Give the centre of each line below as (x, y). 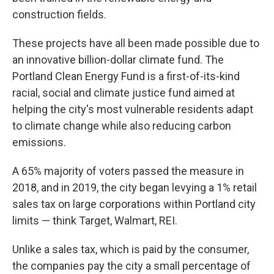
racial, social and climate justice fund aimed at (124, 93)
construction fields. (59, 15)
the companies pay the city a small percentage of (131, 266)
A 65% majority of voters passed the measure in (128, 171)
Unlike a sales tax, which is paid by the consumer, (131, 250)
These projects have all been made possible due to (136, 43)
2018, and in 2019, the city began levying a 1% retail (135, 188)
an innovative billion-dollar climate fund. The (118, 60)
